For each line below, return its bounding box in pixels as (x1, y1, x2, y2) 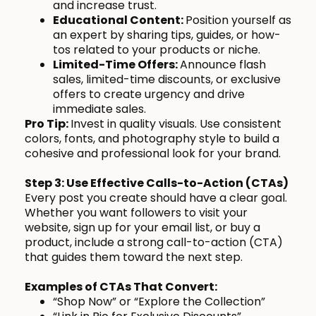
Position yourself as (186, 12, 291, 29)
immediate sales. (53, 101, 146, 118)
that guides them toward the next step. (25, 249, 243, 266)
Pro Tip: (25, 116, 71, 133)
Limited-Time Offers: (53, 56, 180, 73)
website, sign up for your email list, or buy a (25, 219, 260, 236)
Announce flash (180, 56, 266, 73)
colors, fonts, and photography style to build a (25, 130, 279, 147)
